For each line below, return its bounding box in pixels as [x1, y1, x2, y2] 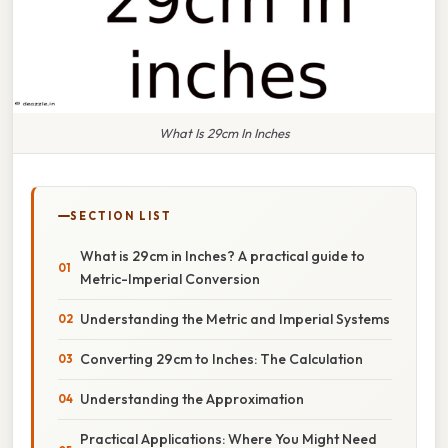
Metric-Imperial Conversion [80, 269, 260, 288]
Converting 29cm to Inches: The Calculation [80, 349, 363, 368]
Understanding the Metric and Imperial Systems [80, 309, 390, 328]
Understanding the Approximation [80, 389, 304, 408]
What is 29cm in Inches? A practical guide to [80, 246, 365, 265]
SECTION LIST [70, 208, 172, 223]
